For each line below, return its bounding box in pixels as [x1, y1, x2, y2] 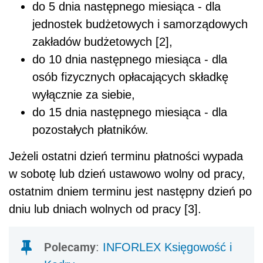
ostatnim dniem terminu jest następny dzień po [9, 184, 252, 198]
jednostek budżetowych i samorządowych [32, 17, 248, 31]
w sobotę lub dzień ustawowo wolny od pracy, [9, 167, 245, 180]
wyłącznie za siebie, [32, 87, 135, 101]
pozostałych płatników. [32, 123, 149, 136]
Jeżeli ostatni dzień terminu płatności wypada [9, 149, 243, 163]
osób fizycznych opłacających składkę [32, 70, 228, 83]
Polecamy [44, 238, 96, 255]
